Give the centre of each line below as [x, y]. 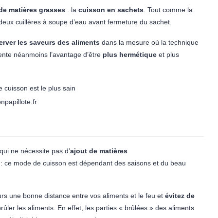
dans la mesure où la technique [150, 42]
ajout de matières [99, 151]
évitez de [180, 196]
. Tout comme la [168, 10]
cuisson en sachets [111, 10]
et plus [168, 54]
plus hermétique [130, 54]
